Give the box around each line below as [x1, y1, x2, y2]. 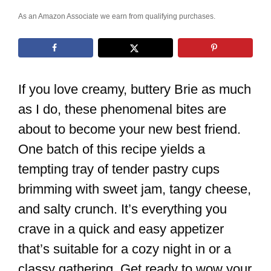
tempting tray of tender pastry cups [18, 162, 220, 177]
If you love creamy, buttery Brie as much [18, 82, 251, 97]
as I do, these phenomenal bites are [18, 102, 226, 117]
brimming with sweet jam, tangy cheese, [18, 181, 251, 197]
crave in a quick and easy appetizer [18, 221, 224, 237]
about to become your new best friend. [18, 122, 241, 137]
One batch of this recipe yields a [18, 142, 205, 157]
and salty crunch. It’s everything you [18, 201, 227, 217]
